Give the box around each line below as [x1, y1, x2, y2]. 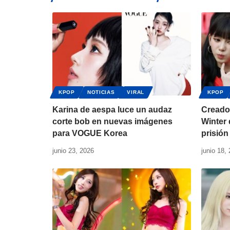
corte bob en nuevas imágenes [52, 117, 172, 126]
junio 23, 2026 [52, 147, 94, 155]
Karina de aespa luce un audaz [52, 105, 172, 114]
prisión [201, 129, 228, 138]
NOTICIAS [87, 89, 115, 95]
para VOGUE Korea [52, 129, 127, 138]
